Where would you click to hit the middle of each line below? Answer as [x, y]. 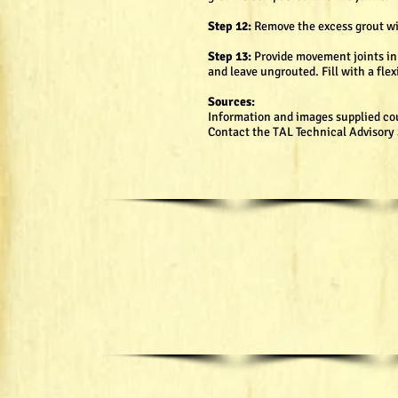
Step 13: [230, 56]
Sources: [231, 102]
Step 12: [231, 26]
